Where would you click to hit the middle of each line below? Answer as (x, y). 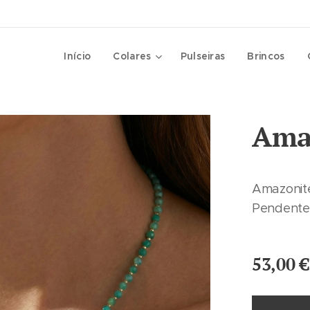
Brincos (266, 56)
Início (77, 56)
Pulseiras (203, 56)
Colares (132, 56)
